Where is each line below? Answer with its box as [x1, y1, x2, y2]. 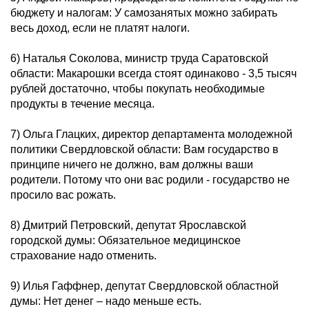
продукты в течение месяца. [10, 98, 154, 110]
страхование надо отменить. [10, 250, 157, 261]
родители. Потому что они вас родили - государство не [10, 174, 290, 186]
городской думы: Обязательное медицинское [10, 235, 241, 246]
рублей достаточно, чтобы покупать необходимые [10, 83, 265, 94]
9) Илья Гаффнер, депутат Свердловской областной [10, 280, 279, 292]
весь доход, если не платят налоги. [10, 22, 190, 34]
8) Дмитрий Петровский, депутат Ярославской [10, 219, 246, 231]
